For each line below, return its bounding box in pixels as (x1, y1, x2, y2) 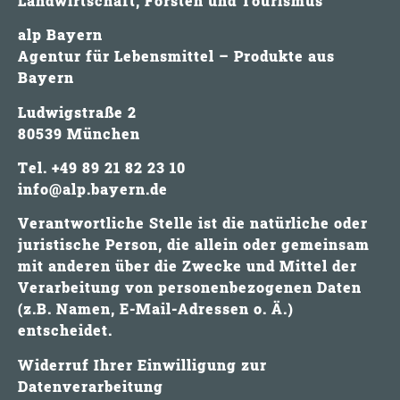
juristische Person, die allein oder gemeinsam (18, 235, 370, 254)
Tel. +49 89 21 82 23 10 (18, 158, 186, 178)
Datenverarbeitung (18, 376, 163, 396)
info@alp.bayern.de (18, 179, 168, 199)
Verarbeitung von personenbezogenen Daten (18, 278, 362, 297)
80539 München (18, 123, 140, 143)
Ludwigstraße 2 (18, 102, 137, 121)
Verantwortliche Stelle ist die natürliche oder (18, 213, 368, 233)
